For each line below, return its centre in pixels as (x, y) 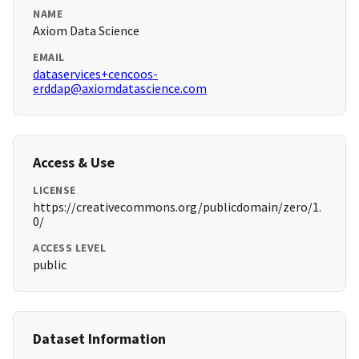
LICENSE (54, 190)
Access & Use (74, 163)
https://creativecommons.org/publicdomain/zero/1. (177, 207)
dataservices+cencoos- (95, 74)
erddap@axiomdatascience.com (120, 89)
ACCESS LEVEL (69, 248)
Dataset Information (99, 339)
